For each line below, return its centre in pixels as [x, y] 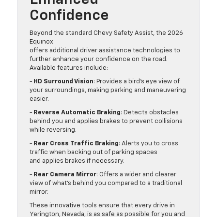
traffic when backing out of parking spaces [93, 153]
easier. [41, 99]
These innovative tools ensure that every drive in [102, 206]
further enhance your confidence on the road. [99, 60]
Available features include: [71, 68]
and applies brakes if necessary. [79, 161]
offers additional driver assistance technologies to [105, 51]
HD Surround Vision [63, 82]
